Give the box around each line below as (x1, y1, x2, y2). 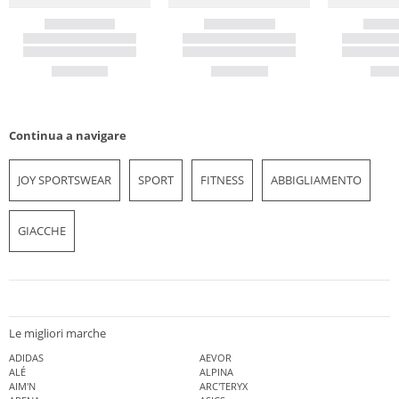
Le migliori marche (9, 325, 106, 342)
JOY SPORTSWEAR (18, 171, 111, 188)
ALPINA (199, 365, 233, 379)
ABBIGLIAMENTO (271, 171, 362, 188)
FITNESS (200, 171, 244, 188)
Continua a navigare (9, 126, 126, 143)
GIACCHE (18, 222, 66, 239)
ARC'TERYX (199, 379, 248, 394)
